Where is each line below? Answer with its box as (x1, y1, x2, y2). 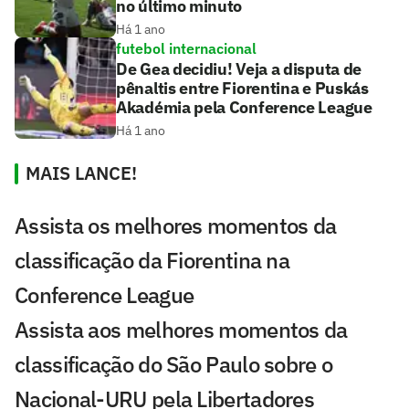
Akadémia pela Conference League (116, 96, 372, 118)
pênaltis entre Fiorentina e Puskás (116, 77, 369, 99)
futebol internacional (116, 38, 257, 58)
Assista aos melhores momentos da (15, 314, 348, 344)
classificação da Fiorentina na (15, 245, 289, 275)
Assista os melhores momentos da (15, 210, 337, 240)
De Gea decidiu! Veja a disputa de (116, 58, 362, 79)
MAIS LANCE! (26, 160, 137, 185)
